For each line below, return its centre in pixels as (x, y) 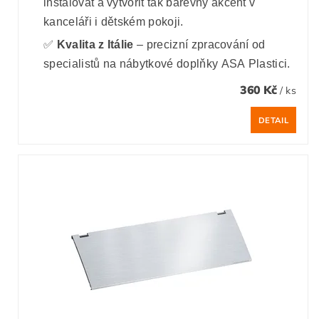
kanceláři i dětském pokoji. (114, 21)
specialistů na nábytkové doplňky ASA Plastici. (167, 63)
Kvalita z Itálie (95, 44)
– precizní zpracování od (199, 44)
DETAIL (273, 120)
